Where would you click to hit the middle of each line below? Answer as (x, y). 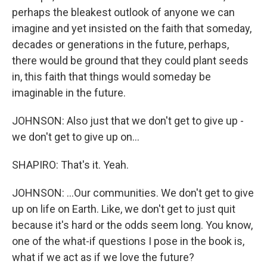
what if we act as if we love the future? (103, 257)
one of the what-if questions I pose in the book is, (128, 241)
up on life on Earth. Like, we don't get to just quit (124, 209)
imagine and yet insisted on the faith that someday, (132, 28)
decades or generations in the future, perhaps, (120, 44)
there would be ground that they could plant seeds (130, 60)
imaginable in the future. (69, 93)
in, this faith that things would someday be (111, 77)
